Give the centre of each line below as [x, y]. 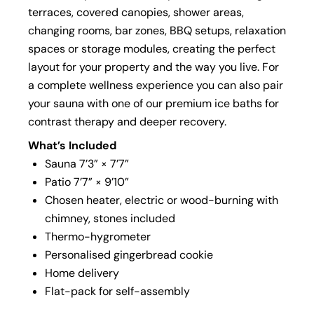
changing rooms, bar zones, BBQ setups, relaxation [157, 30]
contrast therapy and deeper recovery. [127, 121]
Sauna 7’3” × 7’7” [87, 163]
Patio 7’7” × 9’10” [87, 182]
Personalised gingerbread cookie [129, 254]
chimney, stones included [110, 218]
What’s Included [72, 145]
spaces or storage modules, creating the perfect [152, 48]
